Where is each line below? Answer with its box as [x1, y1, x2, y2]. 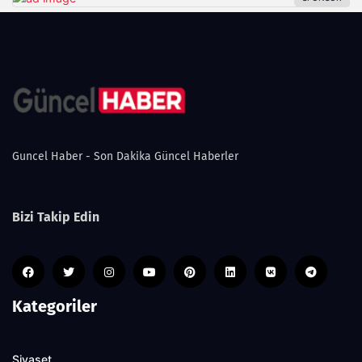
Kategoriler [12, 296, 97, 316]
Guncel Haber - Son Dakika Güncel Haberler [12, 149, 238, 163]
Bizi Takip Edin [12, 208, 99, 225]
